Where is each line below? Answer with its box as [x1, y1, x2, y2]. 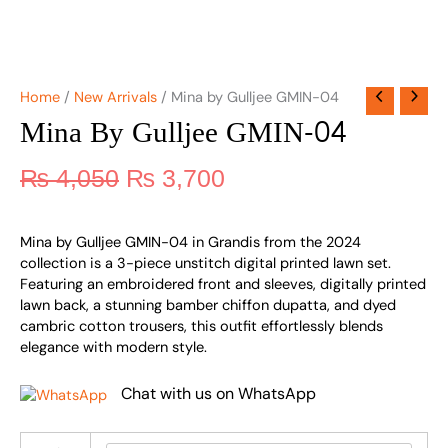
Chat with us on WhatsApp [121, 383, 316, 405]
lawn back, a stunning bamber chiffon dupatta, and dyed [20, 295, 396, 315]
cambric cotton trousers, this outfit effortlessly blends [20, 316, 383, 336]
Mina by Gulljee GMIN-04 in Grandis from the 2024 [20, 232, 361, 252]
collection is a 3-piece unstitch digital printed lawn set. [20, 253, 391, 273]
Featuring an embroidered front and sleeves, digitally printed [20, 274, 426, 294]
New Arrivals [74, 88, 157, 107]
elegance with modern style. [20, 337, 207, 357]
